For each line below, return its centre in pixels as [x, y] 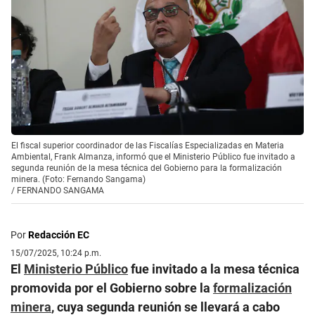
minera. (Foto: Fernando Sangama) [78, 179]
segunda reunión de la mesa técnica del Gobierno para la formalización [147, 168]
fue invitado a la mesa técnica [214, 269]
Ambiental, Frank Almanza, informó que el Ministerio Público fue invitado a [153, 156]
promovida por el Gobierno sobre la [112, 288]
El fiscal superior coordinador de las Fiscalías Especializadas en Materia [148, 145]
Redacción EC [59, 234]
